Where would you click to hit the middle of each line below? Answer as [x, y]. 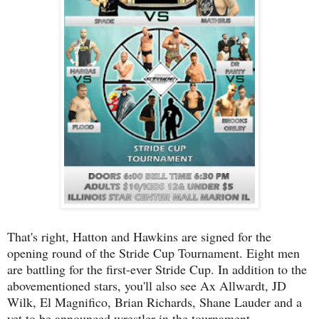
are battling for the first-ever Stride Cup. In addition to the [157, 269]
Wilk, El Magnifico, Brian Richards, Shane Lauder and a [155, 302]
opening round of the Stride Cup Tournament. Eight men [153, 252]
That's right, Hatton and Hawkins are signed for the [139, 236]
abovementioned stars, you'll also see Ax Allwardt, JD [147, 285]
